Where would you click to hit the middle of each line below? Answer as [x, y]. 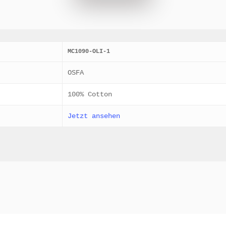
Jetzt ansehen [94, 116]
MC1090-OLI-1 [89, 51]
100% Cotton [90, 94]
